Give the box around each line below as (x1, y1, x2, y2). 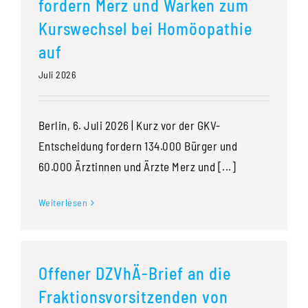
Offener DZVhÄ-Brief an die (38, 263, 231, 284)
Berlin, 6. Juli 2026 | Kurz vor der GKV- (38, 118, 221, 133)
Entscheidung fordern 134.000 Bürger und (38, 139, 238, 153)
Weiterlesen (38, 197, 88, 209)
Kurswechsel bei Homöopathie (38, 19, 252, 39)
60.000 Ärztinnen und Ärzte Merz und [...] (38, 159, 236, 174)
